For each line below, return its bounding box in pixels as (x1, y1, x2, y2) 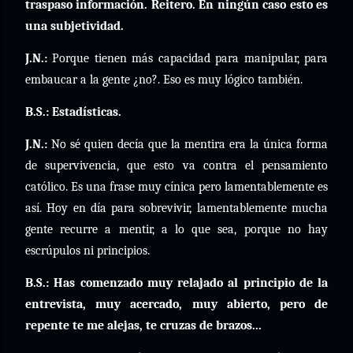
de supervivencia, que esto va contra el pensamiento (25, 158, 328, 173)
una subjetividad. (25, 19, 124, 33)
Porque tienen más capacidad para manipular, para (47, 51, 328, 65)
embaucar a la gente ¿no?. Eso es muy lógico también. (25, 72, 303, 87)
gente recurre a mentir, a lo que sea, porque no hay (25, 222, 328, 236)
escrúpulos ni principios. (25, 243, 150, 258)
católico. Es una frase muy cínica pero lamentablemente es (25, 180, 328, 194)
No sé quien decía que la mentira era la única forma (47, 137, 328, 151)
